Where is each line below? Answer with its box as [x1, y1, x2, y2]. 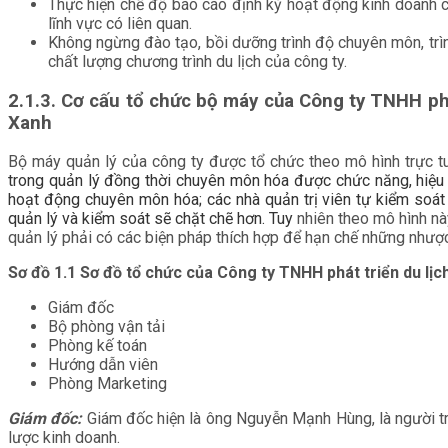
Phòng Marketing [48, 374, 167, 394]
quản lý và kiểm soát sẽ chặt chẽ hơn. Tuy [8, 209, 297, 229]
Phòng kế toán [48, 336, 147, 356]
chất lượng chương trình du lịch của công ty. [48, 51, 347, 71]
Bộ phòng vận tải [48, 317, 165, 337]
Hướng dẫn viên [48, 355, 158, 375]
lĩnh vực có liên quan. [48, 13, 192, 33]
